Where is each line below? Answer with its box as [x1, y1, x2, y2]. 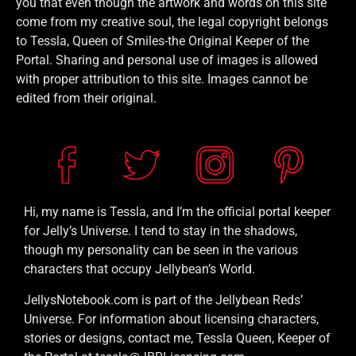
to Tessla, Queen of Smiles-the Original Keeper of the [16, 33, 309, 48]
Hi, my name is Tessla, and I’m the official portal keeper [24, 204, 331, 220]
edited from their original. [16, 90, 157, 106]
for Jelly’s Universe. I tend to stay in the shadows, [24, 223, 297, 239]
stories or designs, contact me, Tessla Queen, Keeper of [24, 330, 331, 346]
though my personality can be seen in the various [24, 242, 298, 258]
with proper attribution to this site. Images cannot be [16, 71, 308, 87]
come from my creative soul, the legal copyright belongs [16, 14, 328, 29]
